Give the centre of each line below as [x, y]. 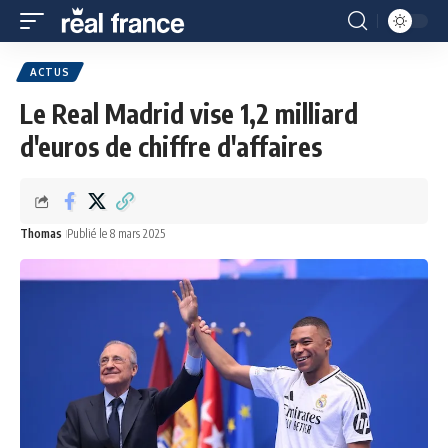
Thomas [41, 233]
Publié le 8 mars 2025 [116, 233]
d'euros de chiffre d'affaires [171, 146]
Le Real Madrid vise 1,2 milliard [189, 113]
